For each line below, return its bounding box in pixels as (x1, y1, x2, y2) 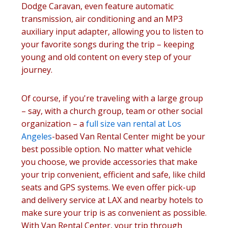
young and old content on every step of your (21, 51, 191, 63)
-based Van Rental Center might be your (52, 131, 205, 142)
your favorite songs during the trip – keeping (21, 39, 194, 50)
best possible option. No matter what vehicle (21, 144, 192, 155)
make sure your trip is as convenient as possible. (21, 207, 207, 218)
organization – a (21, 118, 86, 129)
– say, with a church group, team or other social (21, 105, 203, 117)
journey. (21, 64, 52, 75)
